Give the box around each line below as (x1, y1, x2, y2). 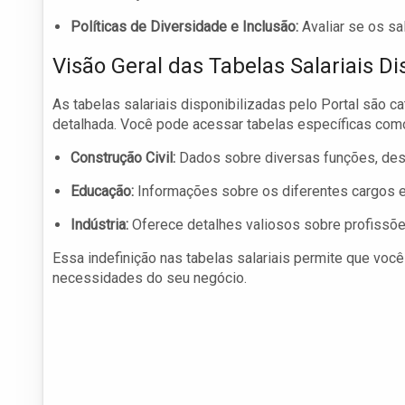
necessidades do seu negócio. (52, 269, 247, 287)
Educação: (71, 183, 134, 201)
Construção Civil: (71, 149, 175, 167)
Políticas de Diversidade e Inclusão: (71, 18, 298, 36)
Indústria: (71, 216, 128, 234)
